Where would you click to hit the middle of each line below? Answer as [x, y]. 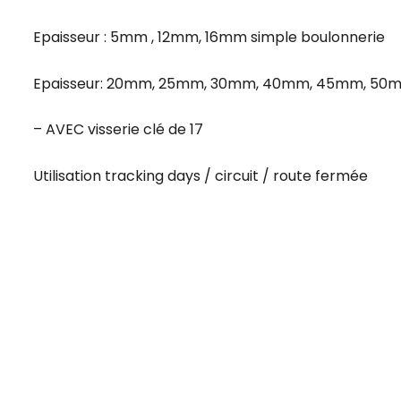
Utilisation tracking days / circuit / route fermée [200, 175]
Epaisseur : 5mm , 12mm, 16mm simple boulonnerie [209, 38]
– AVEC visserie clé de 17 [118, 130]
